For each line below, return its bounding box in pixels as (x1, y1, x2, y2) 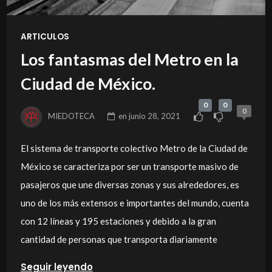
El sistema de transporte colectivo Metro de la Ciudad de (20, 143, 248, 154)
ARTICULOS (20, 30, 69, 42)
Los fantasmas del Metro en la (20, 49, 239, 70)
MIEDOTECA (48, 110, 95, 121)
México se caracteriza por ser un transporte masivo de (20, 161, 239, 172)
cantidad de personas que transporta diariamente (20, 234, 217, 245)
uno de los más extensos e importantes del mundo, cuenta (20, 197, 249, 209)
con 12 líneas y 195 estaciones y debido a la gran (20, 216, 216, 227)
